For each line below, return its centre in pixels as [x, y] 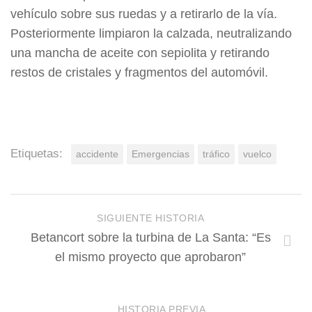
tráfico [216, 154]
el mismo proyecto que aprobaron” [150, 257]
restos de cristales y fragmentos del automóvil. [139, 72]
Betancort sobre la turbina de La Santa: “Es [150, 237]
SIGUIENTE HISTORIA [150, 218]
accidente [97, 154]
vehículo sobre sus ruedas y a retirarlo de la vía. [144, 14]
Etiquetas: [37, 153]
